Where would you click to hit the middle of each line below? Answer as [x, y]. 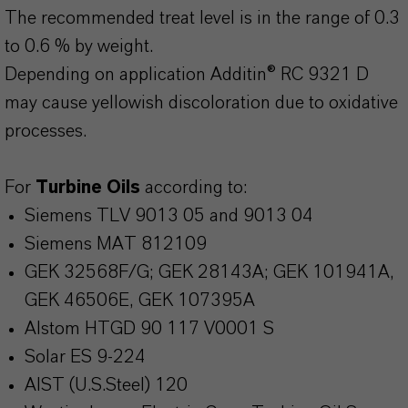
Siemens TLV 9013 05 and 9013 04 [169, 216]
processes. [46, 131]
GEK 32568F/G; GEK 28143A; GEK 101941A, [209, 272]
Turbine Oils [88, 188]
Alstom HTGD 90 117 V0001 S [149, 329]
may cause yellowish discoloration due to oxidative [201, 103]
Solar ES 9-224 [85, 357]
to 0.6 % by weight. [79, 46]
